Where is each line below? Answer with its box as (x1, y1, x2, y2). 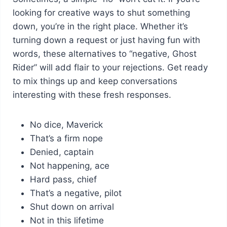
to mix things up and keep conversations (12, 75, 177, 86)
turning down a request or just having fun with (12, 34, 200, 45)
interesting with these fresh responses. (12, 89, 171, 100)
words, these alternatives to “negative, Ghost (12, 48, 197, 59)
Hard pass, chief (29, 174, 97, 184)
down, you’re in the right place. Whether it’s (12, 21, 188, 31)
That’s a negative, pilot (29, 187, 122, 198)
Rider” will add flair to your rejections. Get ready (12, 62, 208, 72)
